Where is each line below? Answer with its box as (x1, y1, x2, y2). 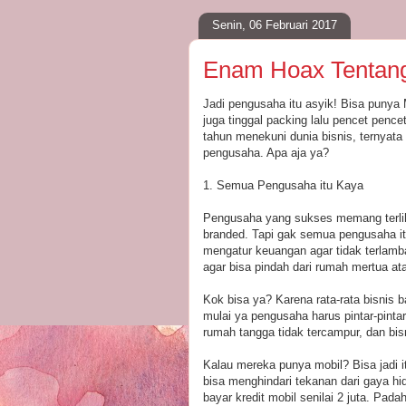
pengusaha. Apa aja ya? (203, 145, 329, 159)
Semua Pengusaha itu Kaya (217, 178, 363, 192)
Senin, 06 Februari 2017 (212, 18, 337, 32)
